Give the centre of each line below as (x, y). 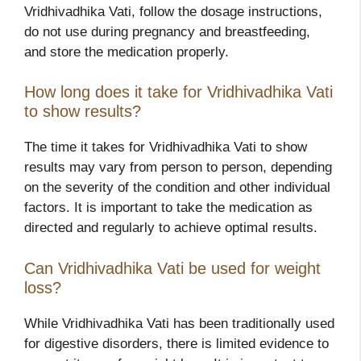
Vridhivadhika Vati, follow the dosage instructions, (173, 11)
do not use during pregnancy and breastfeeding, (167, 31)
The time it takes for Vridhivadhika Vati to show (166, 147)
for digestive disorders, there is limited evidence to (176, 343)
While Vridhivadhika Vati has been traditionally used (179, 323)
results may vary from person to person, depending (178, 168)
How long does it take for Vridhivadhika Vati (178, 92)
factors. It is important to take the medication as (168, 208)
